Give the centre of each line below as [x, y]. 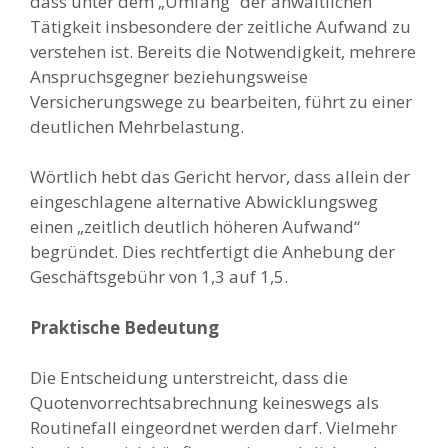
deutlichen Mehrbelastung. [137, 126]
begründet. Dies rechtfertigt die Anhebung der [212, 251]
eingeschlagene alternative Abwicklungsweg [204, 201]
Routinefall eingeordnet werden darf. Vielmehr [213, 427]
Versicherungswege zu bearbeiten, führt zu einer [221, 101]
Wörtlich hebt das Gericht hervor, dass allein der [220, 176]
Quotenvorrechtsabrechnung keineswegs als [204, 402]
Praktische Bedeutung [124, 327]
